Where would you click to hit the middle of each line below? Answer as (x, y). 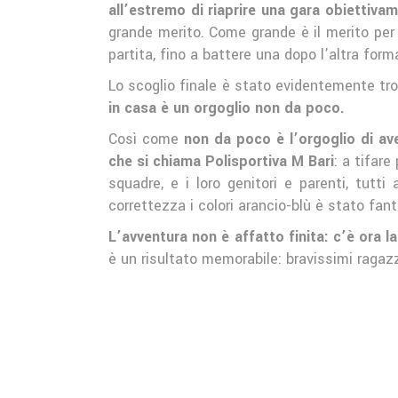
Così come (146, 139)
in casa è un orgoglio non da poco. (227, 108)
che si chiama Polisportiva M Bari (222, 162)
